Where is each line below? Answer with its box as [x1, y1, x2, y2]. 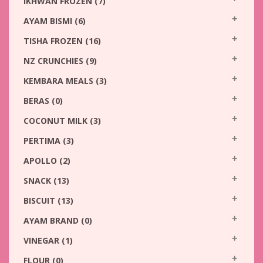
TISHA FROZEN [23, 35, 85, 46]
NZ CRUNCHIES [23, 55, 86, 66]
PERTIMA [23, 135, 63, 146]
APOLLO [23, 155, 59, 166]
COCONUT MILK [23, 115, 90, 126]
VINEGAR [23, 235, 62, 246]
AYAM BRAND [23, 215, 81, 226]
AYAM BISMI [23, 15, 75, 26]
